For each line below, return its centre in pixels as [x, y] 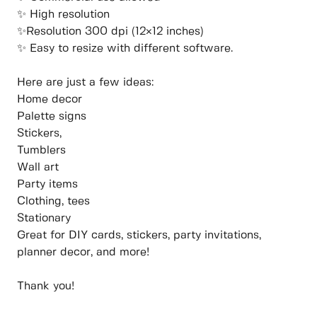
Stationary [44, 219]
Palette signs [52, 117]
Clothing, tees [53, 202]
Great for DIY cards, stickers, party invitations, [139, 236]
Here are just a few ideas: [85, 83]
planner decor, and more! [83, 253]
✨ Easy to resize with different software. [125, 49]
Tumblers [41, 151]
